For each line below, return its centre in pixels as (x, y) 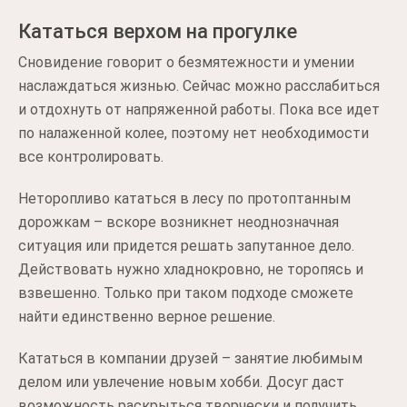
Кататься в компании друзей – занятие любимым (190, 358)
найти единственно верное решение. (147, 316)
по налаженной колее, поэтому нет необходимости (194, 133)
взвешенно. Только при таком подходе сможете (186, 293)
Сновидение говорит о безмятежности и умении (186, 62)
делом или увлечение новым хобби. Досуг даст (181, 382)
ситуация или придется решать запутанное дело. (186, 245)
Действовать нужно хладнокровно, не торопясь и (191, 269)
